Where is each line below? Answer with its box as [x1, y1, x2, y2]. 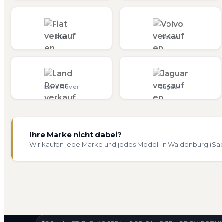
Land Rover [44, 83, 80, 91]
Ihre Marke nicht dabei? [29, 130, 122, 140]
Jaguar [159, 83, 181, 91]
